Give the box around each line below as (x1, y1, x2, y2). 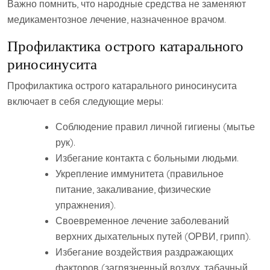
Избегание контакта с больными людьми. (55, 152, 239, 165)
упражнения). (55, 199, 116, 212)
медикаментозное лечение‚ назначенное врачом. (7, 13, 226, 26)
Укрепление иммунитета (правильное (55, 168, 224, 180)
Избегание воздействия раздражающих (55, 246, 233, 259)
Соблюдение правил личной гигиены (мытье (55, 121, 255, 133)
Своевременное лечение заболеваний (55, 215, 229, 227)
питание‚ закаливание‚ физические (55, 183, 211, 196)
